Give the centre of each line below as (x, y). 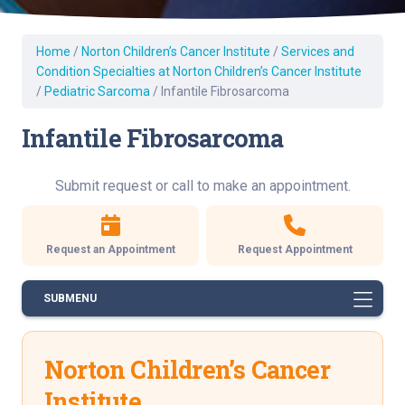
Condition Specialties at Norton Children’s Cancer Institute (199, 71)
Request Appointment (295, 249)
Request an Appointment (110, 249)
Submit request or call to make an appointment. (202, 185)
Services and (318, 51)
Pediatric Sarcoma (97, 91)
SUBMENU (70, 298)
